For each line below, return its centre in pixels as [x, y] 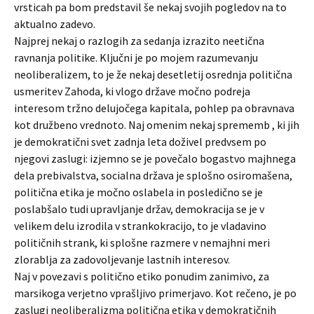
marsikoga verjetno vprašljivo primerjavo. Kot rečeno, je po [155, 293]
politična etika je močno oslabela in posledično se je [138, 192]
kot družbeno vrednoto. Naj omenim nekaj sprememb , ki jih [157, 125]
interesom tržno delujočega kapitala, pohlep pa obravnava [154, 108]
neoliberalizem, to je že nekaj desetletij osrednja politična [153, 74]
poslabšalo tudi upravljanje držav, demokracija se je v [139, 209]
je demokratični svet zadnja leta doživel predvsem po [140, 142]
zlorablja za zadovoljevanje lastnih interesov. [122, 259]
